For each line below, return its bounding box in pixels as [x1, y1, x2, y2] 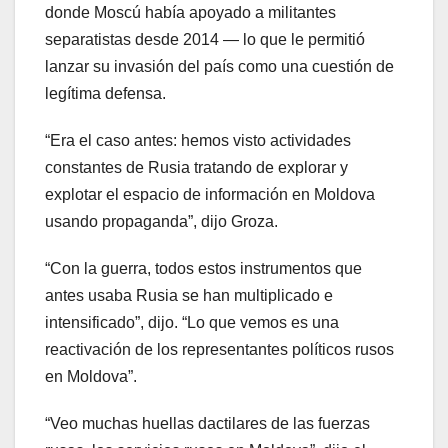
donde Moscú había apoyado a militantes [45, 4, 336, 22]
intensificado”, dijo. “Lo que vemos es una [45, 314, 339, 332]
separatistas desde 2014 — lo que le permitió [45, 31, 365, 49]
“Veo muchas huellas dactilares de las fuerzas [45, 415, 370, 433]
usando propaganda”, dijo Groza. [45, 213, 278, 231]
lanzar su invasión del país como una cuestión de [45, 58, 394, 76]
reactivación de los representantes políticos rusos [45, 341, 394, 359]
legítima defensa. [45, 85, 166, 103]
